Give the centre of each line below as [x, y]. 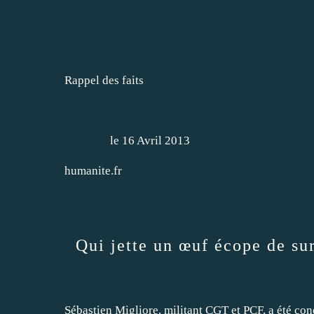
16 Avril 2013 [156, 140]
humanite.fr [93, 170]
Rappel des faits [104, 80]
